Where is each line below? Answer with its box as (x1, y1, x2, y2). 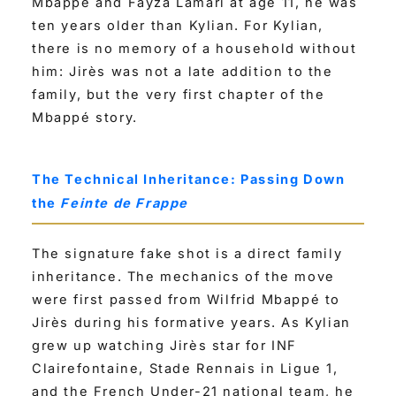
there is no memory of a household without (32, 40, 357, 57)
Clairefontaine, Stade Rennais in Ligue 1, (32, 360, 339, 377)
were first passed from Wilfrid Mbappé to (32, 291, 341, 308)
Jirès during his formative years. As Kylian (32, 314, 351, 331)
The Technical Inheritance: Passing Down (32, 171, 346, 187)
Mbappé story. (32, 109, 138, 126)
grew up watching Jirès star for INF (32, 337, 298, 354)
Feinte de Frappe (60, 194, 189, 211)
